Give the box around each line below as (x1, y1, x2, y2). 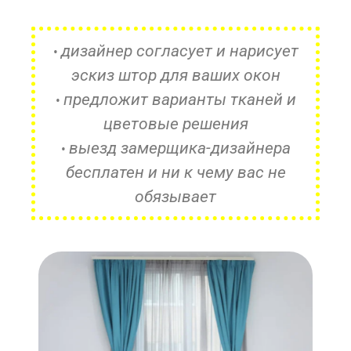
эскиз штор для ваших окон (71, 65, 280, 85)
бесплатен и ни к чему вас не (65, 162, 286, 182)
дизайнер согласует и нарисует (60, 41, 299, 60)
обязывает (135, 186, 216, 206)
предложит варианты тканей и (63, 89, 296, 109)
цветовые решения (103, 114, 248, 133)
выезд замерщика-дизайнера (68, 138, 291, 157)
